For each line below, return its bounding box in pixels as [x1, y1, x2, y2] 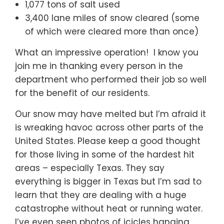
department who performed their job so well [15, 73, 206, 86]
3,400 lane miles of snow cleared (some [25, 12, 199, 24]
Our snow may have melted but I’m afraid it [15, 108, 206, 120]
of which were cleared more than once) [25, 25, 198, 38]
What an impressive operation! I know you [15, 46, 198, 59]
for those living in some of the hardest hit [15, 148, 194, 161]
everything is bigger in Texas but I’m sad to [15, 175, 201, 188]
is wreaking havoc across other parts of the [15, 121, 203, 134]
